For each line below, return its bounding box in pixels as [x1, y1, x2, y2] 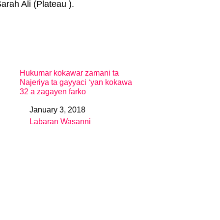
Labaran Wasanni [29, 117, 91, 126]
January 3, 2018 [29, 106, 85, 114]
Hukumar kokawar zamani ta [20, 69, 119, 77]
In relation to [20, 120, 66, 128]
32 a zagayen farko [20, 87, 86, 96]
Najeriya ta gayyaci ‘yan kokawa [20, 78, 132, 86]
